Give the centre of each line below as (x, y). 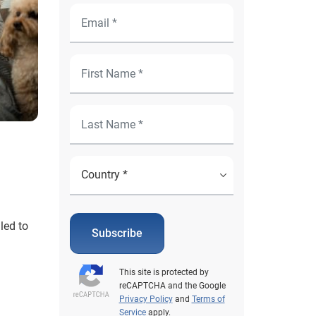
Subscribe (117, 233)
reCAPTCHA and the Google (172, 286)
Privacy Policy (146, 299)
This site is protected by (164, 272)
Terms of (208, 299)
